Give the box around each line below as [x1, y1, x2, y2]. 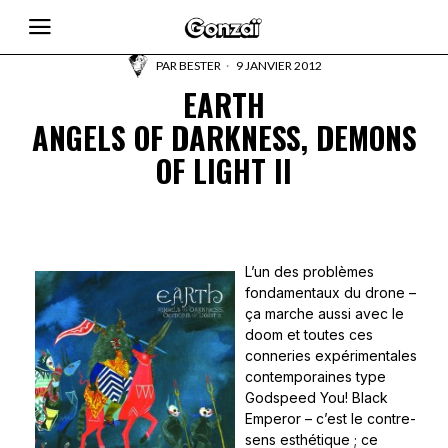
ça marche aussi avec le [245, 305, 404, 322]
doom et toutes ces [245, 326, 373, 343]
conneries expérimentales [245, 347, 417, 364]
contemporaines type [245, 368, 386, 385]
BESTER [179, 58, 221, 73]
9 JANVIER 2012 [234, 58, 322, 73]
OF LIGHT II [156, 148, 292, 193]
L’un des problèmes [245, 263, 374, 280]
